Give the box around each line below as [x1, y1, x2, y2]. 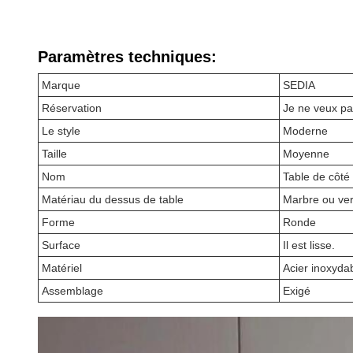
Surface [42, 239, 80, 251]
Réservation [42, 102, 102, 114]
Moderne [283, 124, 328, 137]
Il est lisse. [283, 239, 335, 251]
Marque [42, 79, 80, 91]
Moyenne [283, 147, 329, 160]
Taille [42, 147, 67, 160]
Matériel [42, 262, 82, 274]
